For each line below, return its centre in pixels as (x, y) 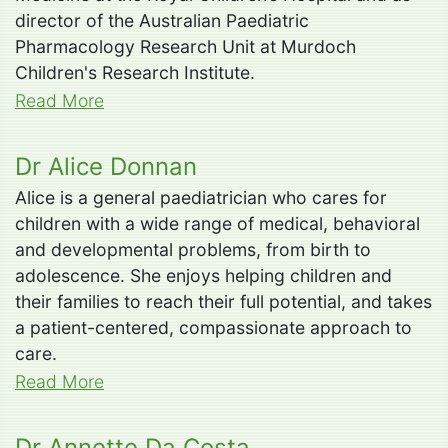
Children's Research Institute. (135, 72)
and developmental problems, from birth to (193, 249)
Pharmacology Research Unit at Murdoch (185, 46)
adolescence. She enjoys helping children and (203, 275)
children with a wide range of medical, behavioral (217, 223)
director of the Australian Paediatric (162, 20)
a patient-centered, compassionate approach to (213, 327)
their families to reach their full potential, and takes (223, 301)
